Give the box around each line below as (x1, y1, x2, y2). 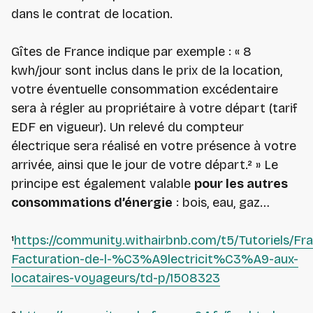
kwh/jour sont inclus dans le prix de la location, (11, 63, 282, 79)
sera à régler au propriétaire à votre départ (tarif (11, 101, 298, 117)
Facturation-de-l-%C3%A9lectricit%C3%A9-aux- (11, 252, 298, 268)
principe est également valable (11, 176, 194, 192)
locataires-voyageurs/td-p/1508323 (11, 270, 220, 286)
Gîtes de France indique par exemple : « (11, 44, 243, 60)
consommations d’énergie (11, 195, 173, 211)
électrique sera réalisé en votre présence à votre (11, 138, 296, 154)
